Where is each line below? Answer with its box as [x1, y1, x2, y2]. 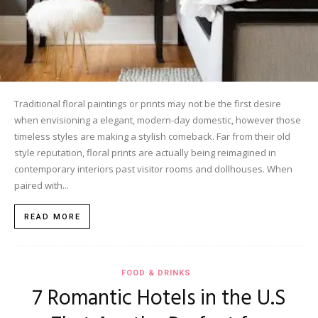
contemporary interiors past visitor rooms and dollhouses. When [14, 162, 292, 175]
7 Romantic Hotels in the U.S [32, 281, 286, 316]
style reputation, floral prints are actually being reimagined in [14, 146, 276, 159]
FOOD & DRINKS [121, 268, 191, 278]
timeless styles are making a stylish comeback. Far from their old [14, 129, 290, 143]
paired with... [14, 178, 69, 192]
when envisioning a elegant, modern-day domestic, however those [14, 113, 301, 126]
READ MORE [24, 212, 81, 221]
